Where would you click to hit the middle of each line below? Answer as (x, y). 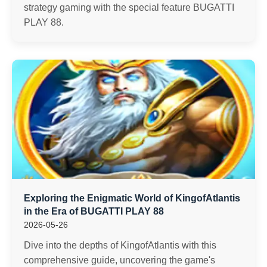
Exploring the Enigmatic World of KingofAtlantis (132, 198)
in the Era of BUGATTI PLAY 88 (94, 211)
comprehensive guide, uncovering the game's (119, 260)
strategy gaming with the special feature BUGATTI (129, 7)
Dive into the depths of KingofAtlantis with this (120, 245)
